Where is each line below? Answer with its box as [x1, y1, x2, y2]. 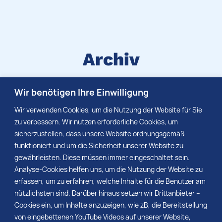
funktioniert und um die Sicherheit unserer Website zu [14, 140, 183, 150]
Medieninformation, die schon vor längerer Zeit [12, 97, 210, 110]
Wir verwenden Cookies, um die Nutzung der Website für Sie [14, 105, 202, 114]
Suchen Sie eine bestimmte [53, 85, 169, 98]
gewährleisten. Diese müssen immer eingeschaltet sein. [14, 152, 191, 162]
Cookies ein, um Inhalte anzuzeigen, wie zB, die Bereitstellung [14, 200, 207, 210]
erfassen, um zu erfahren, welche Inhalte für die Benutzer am [14, 176, 206, 186]
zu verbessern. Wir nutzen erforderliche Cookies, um [14, 116, 178, 126]
